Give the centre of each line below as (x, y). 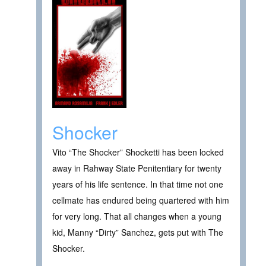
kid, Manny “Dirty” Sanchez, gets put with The (138, 232)
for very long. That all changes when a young (137, 216)
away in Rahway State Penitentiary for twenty (137, 168)
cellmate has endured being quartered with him (141, 200)
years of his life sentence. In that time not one (138, 184)
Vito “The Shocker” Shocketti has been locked (138, 152)
